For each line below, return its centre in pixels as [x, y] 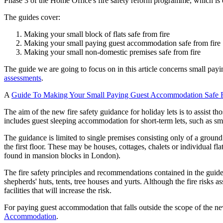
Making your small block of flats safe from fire [97, 34]
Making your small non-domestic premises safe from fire [112, 52]
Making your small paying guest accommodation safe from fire [122, 43]
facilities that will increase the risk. [58, 190]
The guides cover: [32, 17]
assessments [23, 78]
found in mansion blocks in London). [62, 155]
